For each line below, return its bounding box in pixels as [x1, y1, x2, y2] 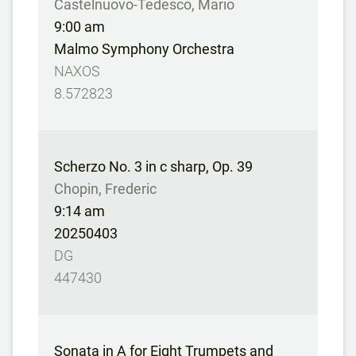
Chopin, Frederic [54, 180, 157, 197]
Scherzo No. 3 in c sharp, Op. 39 [54, 158, 253, 175]
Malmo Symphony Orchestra [54, 41, 234, 57]
